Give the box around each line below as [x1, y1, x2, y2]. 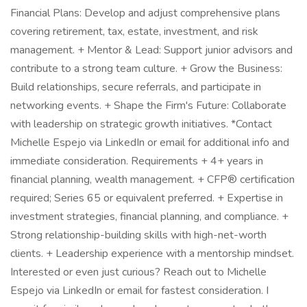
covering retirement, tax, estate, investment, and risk [10, 24, 258, 39]
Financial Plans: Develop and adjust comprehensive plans [10, 5, 280, 21]
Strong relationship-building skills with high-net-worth [10, 228, 267, 243]
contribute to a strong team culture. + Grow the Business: [10, 61, 282, 76]
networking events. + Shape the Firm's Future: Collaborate [10, 98, 286, 113]
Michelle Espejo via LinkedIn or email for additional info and [10, 135, 289, 150]
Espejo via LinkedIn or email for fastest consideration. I [10, 283, 269, 298]
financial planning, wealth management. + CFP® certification [10, 172, 295, 187]
